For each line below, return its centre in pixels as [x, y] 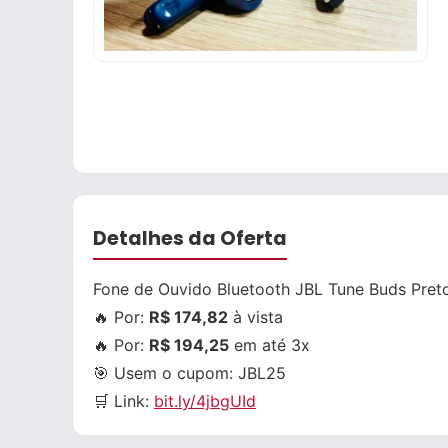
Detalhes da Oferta [190, 238]
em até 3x [269, 345]
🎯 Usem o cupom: [165, 373]
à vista [255, 317]
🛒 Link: [123, 401]
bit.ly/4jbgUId [205, 401]
